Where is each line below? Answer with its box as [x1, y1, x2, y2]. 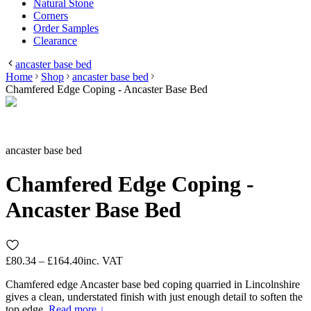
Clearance [33, 34, 77, 47]
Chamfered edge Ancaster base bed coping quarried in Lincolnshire [6, 278, 300, 290]
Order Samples [33, 22, 99, 34]
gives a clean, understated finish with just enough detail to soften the [6, 290, 303, 303]
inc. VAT [83, 254, 123, 267]
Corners [33, 9, 68, 22]
